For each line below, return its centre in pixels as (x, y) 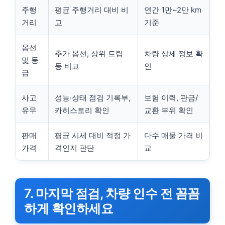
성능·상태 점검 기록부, (93, 98)
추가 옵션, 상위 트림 (89, 54)
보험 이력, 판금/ (171, 98)
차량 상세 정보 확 (174, 54)
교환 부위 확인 (169, 110)
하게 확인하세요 (69, 209)
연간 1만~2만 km (173, 10)
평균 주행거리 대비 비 (92, 10)
